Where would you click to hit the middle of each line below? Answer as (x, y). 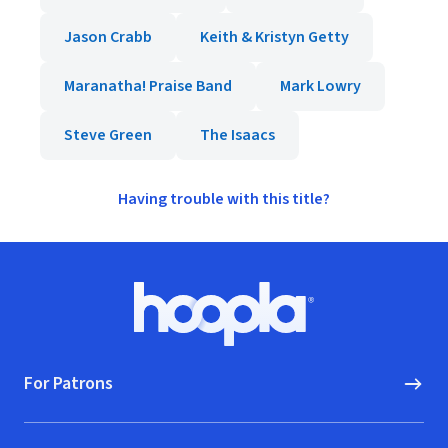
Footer (46, 292)
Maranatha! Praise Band (148, 86)
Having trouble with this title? (224, 199)
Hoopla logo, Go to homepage (326, 323)
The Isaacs (237, 135)
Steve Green (108, 135)
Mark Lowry (320, 86)
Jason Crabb (108, 37)
